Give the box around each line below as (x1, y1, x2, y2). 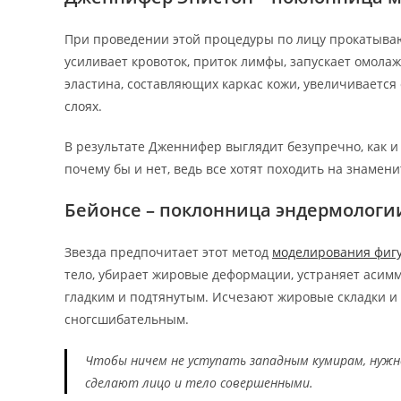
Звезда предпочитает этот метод (64, 243, 272, 260)
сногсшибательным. (64, 311, 189, 328)
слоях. (64, 98, 102, 115)
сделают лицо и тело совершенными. (85, 374, 313, 391)
